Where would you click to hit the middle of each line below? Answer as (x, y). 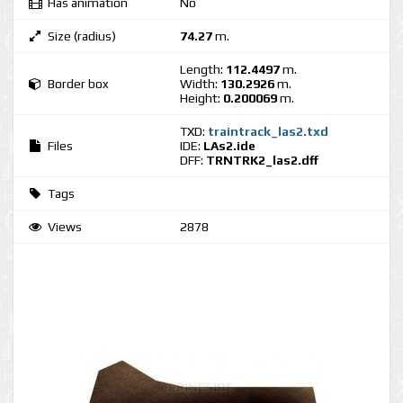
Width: (200, 84)
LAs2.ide (229, 146)
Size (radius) (82, 36)
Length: (203, 69)
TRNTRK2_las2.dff (262, 160)
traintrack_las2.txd (268, 131)
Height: (201, 98)
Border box (78, 84)
